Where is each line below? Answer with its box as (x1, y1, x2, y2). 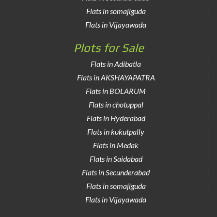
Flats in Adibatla (91, 59, 141, 68)
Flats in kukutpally (87, 127, 144, 136)
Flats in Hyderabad (86, 113, 145, 123)
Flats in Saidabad (89, 154, 142, 163)
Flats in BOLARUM (86, 86, 146, 95)
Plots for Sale (73, 41, 144, 54)
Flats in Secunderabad (82, 168, 150, 177)
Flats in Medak (93, 140, 139, 150)
